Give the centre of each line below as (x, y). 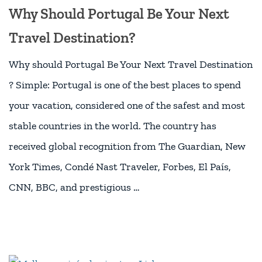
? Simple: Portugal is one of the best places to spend (125, 85)
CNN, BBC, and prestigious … (74, 187)
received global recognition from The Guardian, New (127, 146)
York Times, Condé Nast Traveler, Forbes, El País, (120, 167)
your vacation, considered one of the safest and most (127, 106)
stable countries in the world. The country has (113, 126)
